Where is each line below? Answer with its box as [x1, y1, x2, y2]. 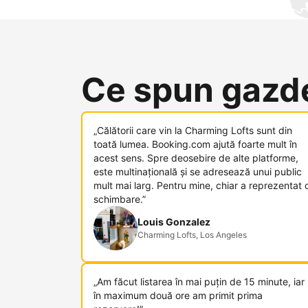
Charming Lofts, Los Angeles [137, 230, 247, 240]
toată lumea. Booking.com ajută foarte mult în [93, 138, 297, 150]
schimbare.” [93, 193, 146, 205]
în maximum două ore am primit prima [93, 289, 263, 301]
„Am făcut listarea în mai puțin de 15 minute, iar [93, 276, 305, 287]
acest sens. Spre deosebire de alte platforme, [93, 152, 298, 164]
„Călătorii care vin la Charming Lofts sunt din [93, 124, 292, 136]
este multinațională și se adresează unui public [93, 166, 302, 177]
